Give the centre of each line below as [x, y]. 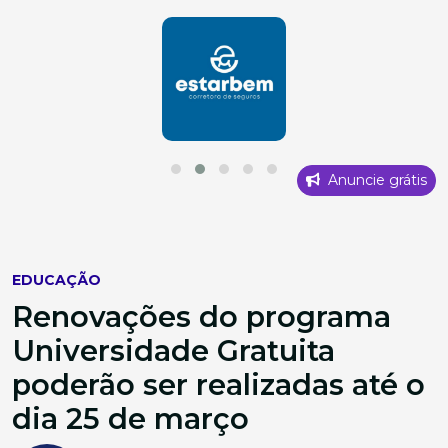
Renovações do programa [201, 317]
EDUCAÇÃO [56, 280]
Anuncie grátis [375, 180]
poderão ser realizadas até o [218, 385]
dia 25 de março [130, 419]
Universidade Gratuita [173, 351]
